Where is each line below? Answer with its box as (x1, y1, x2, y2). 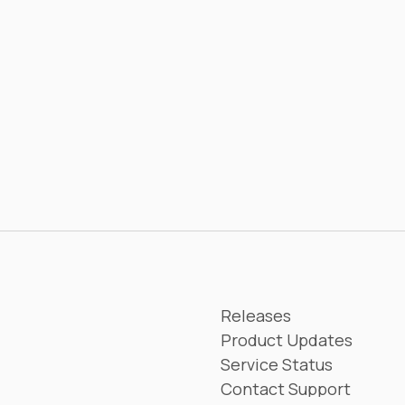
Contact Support (221, 378, 351, 400)
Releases (221, 305, 291, 326)
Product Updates (221, 329, 353, 351)
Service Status (221, 353, 333, 375)
